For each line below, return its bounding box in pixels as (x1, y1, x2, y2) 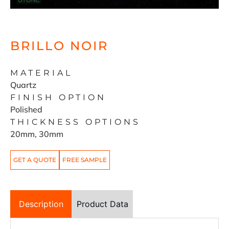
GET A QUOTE (13, 156, 56, 164)
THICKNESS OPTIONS (10, 117, 141, 127)
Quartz (10, 80, 36, 90)
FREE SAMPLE (62, 156, 107, 164)
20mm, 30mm (10, 129, 63, 140)
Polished (10, 104, 42, 115)
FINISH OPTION (10, 93, 106, 103)
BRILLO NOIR (10, 38, 108, 54)
